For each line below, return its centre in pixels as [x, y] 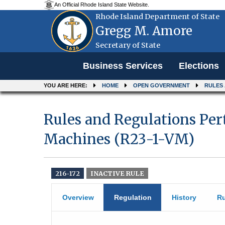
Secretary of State [128, 45]
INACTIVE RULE [117, 173]
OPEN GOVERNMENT [161, 85]
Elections [199, 66]
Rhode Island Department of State [157, 17]
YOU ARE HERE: [66, 85]
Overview [78, 197]
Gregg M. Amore [144, 31]
